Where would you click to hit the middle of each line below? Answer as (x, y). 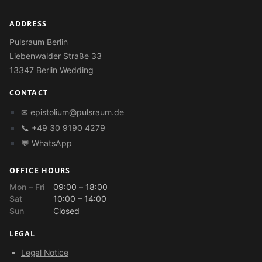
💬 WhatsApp (46, 143)
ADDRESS (28, 24)
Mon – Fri (27, 187)
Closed (67, 211)
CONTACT (29, 93)
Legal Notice (45, 253)
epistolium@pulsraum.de (77, 112)
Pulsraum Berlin (39, 42)
